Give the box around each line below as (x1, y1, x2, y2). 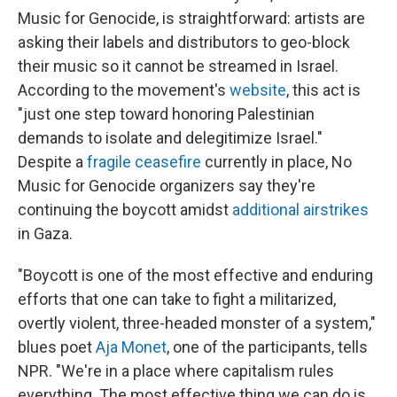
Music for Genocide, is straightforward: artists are (18, 9, 365, 27)
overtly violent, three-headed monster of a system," (18, 314, 376, 332)
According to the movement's (18, 81, 230, 99)
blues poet (18, 338, 96, 356)
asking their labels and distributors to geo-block (18, 33, 350, 51)
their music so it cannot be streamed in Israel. (18, 57, 339, 75)
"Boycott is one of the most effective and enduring (18, 266, 373, 284)
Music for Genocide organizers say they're (18, 176, 315, 195)
